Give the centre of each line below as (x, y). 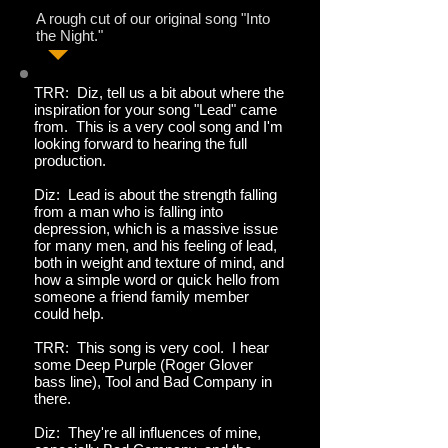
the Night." (69, 35)
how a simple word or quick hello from (157, 279)
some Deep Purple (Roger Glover (143, 364)
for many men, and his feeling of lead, (155, 245)
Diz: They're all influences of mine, (147, 432)
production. (70, 160)
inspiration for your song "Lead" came (155, 109)
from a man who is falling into (128, 211)
